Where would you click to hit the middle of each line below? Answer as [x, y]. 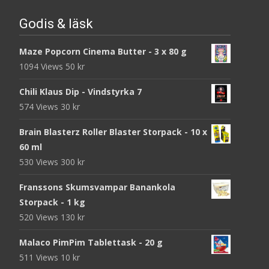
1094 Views [42, 66]
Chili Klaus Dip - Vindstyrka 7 [80, 91]
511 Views [40, 257]
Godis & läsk [56, 23]
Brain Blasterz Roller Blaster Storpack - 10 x [113, 131]
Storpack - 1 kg [52, 202]
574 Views [40, 106]
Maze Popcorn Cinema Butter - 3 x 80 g [103, 51]
